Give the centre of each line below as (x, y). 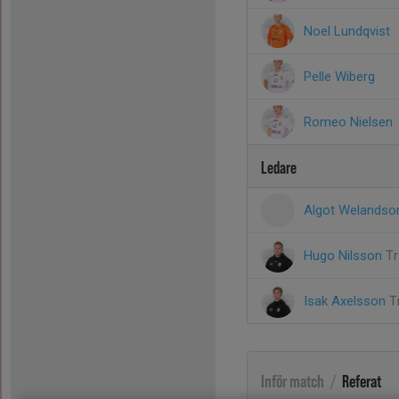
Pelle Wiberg (339, 77)
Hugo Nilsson (345, 256)
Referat (362, 380)
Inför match (293, 380)
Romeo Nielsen (348, 122)
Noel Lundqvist (347, 31)
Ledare (279, 167)
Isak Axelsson (346, 301)
